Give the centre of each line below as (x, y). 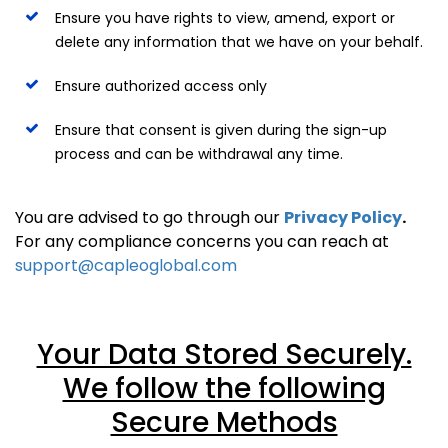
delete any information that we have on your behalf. (239, 41)
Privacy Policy (343, 217)
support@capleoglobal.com (126, 265)
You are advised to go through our (149, 217)
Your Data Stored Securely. (224, 354)
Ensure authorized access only (161, 85)
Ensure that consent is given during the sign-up (221, 129)
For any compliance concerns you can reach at (202, 241)
